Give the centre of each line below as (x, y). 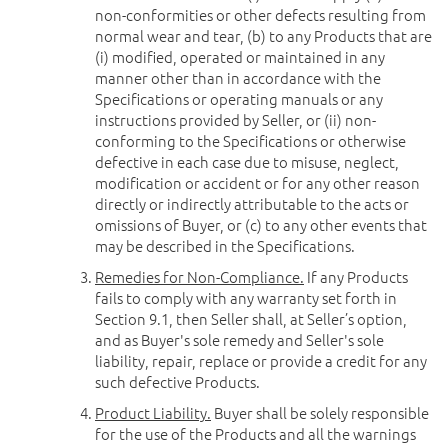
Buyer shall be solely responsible (320, 412)
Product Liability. (153, 412)
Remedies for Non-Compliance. (199, 276)
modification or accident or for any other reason (257, 182)
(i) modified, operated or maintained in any (240, 56)
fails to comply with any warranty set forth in (246, 297)
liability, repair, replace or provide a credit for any (261, 360)
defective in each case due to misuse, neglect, (247, 161)
